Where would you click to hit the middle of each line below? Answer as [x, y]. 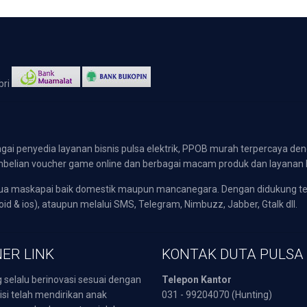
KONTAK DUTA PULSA [232, 254]
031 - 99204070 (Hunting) [217, 295]
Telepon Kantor [196, 280]
